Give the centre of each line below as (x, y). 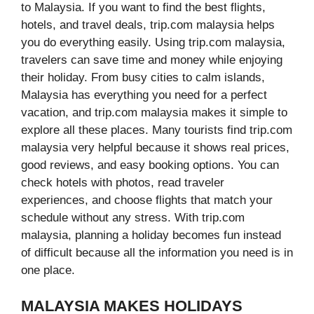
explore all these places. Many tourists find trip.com (157, 130)
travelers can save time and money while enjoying (152, 60)
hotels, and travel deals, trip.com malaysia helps (148, 25)
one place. (48, 271)
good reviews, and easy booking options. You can (150, 165)
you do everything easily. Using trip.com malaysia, (153, 43)
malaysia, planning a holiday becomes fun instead (151, 235)
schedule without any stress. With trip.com (133, 218)
